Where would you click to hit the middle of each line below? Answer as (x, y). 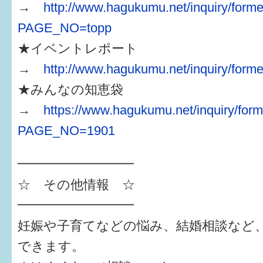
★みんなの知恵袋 (70, 90)
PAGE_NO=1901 (66, 131)
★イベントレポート (78, 48)
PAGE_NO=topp (65, 28)
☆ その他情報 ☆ (76, 185)
